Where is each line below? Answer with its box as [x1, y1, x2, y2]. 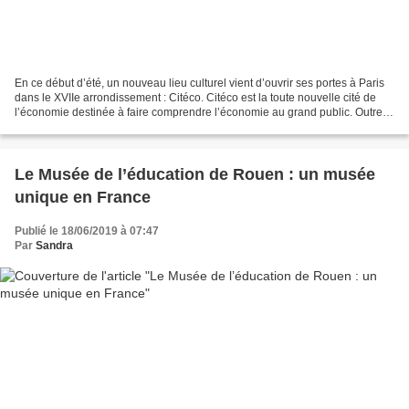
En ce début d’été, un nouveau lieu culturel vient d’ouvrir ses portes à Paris [15, 77, 384, 90]
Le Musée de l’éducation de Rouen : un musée [15, 165, 375, 184]
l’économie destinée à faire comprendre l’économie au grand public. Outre [15, 106, 383, 120]
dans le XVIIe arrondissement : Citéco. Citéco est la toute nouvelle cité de [15, 91, 376, 105]
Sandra [36, 239, 73, 253]
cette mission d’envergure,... [15, 121, 153, 134]
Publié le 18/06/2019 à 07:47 [15, 225, 159, 238]
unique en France [15, 188, 151, 207]
